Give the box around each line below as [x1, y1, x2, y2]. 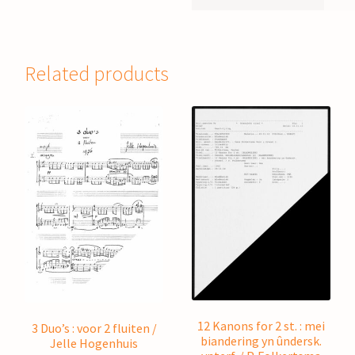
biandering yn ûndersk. [200, 332, 322, 349]
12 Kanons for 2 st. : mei [197, 317, 325, 334]
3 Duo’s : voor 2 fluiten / [31, 319, 157, 336]
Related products [25, 60, 170, 86]
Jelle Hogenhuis [50, 334, 139, 351]
